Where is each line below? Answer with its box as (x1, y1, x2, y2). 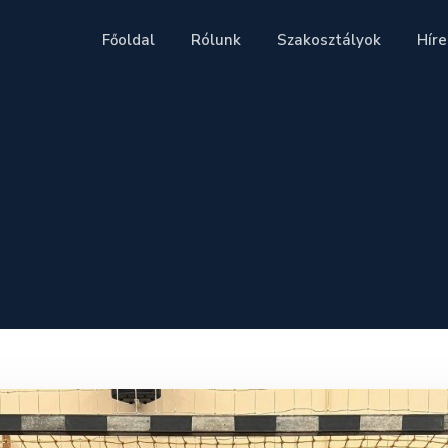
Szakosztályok (277, 29, 382, 50)
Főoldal (102, 29, 156, 50)
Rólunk (191, 29, 242, 50)
